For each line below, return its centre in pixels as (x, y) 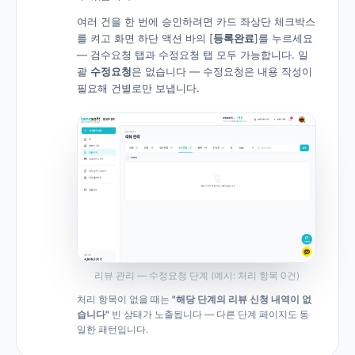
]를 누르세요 (284, 38)
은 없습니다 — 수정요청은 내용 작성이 (222, 72)
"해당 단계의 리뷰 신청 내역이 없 (242, 299)
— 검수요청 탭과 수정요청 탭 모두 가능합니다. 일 (193, 55)
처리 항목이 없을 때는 (124, 299)
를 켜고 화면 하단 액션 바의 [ (145, 38)
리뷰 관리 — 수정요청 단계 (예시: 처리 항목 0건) (197, 275)
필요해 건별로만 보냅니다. (138, 88)
